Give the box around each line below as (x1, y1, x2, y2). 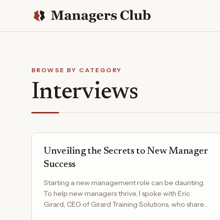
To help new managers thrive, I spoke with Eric (44, 189, 190, 198)
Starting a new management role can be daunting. (44, 178, 205, 187)
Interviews (31, 81, 138, 105)
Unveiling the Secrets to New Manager (44, 146, 208, 156)
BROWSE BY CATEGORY (31, 66, 122, 74)
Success (44, 160, 76, 169)
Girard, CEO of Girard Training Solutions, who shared (44, 200, 209, 209)
